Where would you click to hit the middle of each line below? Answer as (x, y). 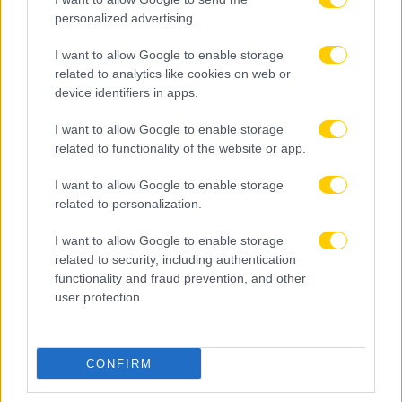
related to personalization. (128, 204)
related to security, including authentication (175, 259)
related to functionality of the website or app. (180, 148)
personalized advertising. (126, 18)
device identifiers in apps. (127, 92)
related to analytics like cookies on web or (173, 74)
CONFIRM (119, 363)
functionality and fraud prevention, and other (180, 278)
